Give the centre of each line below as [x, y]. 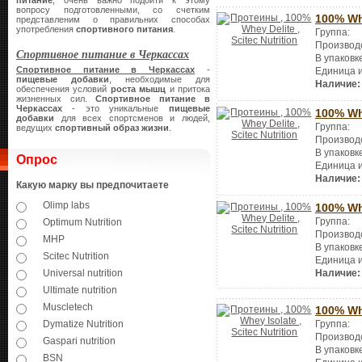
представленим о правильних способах [113, 19]
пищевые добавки [63, 79]
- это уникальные [116, 108]
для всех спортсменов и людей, [132, 118]
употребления [46, 29]
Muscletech [68, 307]
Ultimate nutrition [80, 290]
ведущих [36, 128]
